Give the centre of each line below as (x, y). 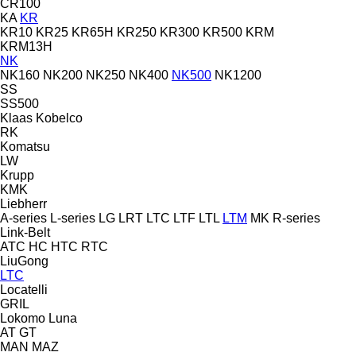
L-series (73, 218)
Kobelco (59, 118)
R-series (296, 218)
